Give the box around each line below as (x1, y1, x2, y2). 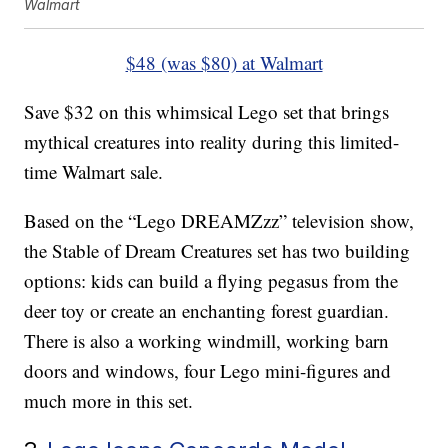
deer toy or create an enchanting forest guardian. (24, 298, 390, 324)
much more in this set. (24, 388, 194, 414)
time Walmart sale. (24, 159, 164, 185)
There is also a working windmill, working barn (24, 328, 390, 354)
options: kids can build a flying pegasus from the (24, 268, 399, 294)
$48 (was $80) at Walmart (125, 50, 323, 76)
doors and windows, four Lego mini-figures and (24, 358, 392, 384)
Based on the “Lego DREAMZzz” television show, (24, 208, 415, 234)
